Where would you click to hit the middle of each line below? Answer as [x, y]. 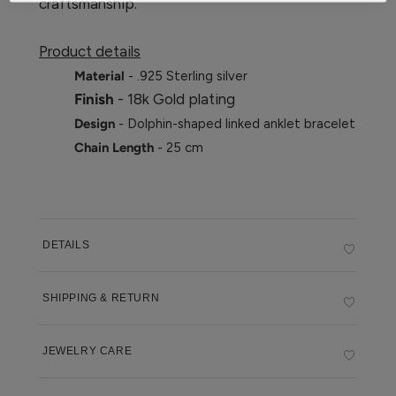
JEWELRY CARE [88, 350]
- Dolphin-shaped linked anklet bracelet [237, 123]
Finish [94, 99]
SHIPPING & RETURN [101, 297]
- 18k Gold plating [176, 99]
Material [101, 76]
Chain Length [116, 147]
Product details [90, 51]
